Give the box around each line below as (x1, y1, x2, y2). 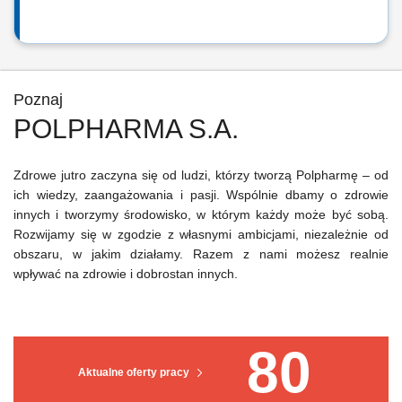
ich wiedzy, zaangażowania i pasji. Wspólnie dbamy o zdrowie (13, 188, 389, 202)
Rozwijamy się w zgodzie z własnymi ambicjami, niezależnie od (13, 227, 389, 241)
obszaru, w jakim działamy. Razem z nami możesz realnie (13, 247, 389, 261)
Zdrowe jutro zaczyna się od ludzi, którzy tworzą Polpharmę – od (13, 168, 389, 182)
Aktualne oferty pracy (78, 366, 189, 379)
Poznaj (13, 91, 63, 109)
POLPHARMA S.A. (13, 114, 239, 144)
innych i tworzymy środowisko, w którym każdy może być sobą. (13, 207, 389, 222)
